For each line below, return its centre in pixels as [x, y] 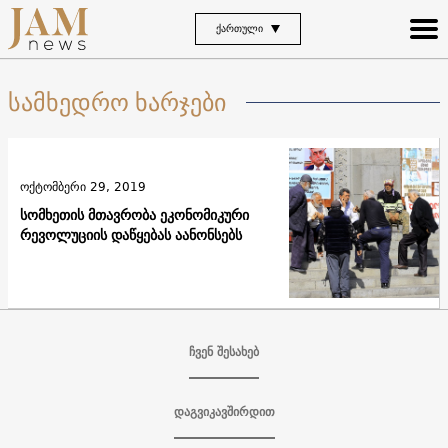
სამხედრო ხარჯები [117, 102]
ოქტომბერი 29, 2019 [83, 186]
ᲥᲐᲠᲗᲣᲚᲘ [239, 28]
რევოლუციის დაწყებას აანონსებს [131, 234]
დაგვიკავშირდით [224, 411]
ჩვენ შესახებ [224, 351]
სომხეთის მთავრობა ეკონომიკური [134, 214]
